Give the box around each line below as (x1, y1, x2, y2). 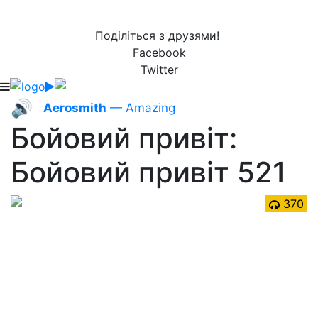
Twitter (140, 62, 178, 77)
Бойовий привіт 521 (11, 155, 286, 190)
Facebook (132, 45, 186, 60)
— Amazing (106, 101, 175, 115)
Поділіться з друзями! (95, 28, 223, 43)
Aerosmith (43, 101, 106, 115)
